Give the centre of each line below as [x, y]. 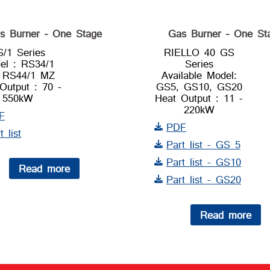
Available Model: [199, 75]
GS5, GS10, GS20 [199, 86]
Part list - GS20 [204, 179]
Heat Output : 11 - [199, 98]
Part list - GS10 [204, 162]
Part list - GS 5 [203, 144]
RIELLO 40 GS [199, 52]
